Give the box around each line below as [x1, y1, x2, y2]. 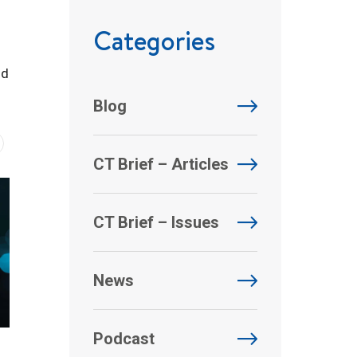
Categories [93, 22, 215, 59]
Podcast [93, 329, 155, 348]
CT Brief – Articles [93, 155, 229, 174]
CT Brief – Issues [93, 213, 219, 232]
